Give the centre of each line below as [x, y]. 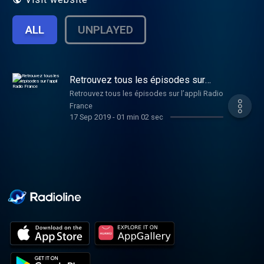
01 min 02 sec [140, 117]
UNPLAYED [106, 30]
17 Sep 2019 [90, 117]
